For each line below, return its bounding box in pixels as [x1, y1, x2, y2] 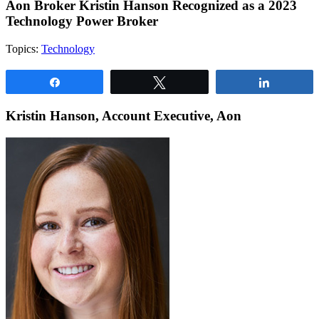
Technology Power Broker [6, 14, 158, 29]
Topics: [6, 43, 41, 56]
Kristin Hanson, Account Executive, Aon [6, 108, 241, 124]
